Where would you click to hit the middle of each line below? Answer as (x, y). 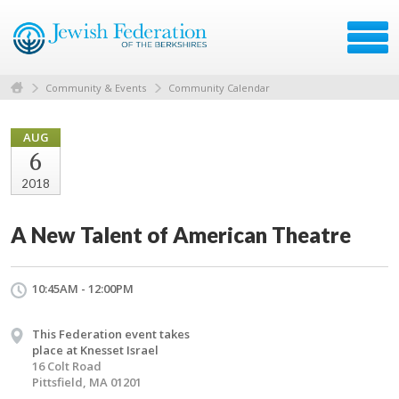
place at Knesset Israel (95, 350)
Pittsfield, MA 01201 (87, 382)
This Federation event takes (111, 334)
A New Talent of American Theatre (181, 234)
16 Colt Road (67, 366)
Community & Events (96, 87)
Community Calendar (219, 87)
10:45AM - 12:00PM (83, 288)
